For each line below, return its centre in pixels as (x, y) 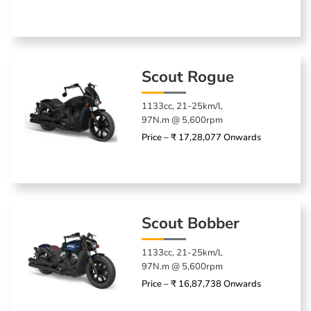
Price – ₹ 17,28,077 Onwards (202, 137)
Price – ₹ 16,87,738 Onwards (202, 284)
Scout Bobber (191, 223)
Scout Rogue (188, 76)
